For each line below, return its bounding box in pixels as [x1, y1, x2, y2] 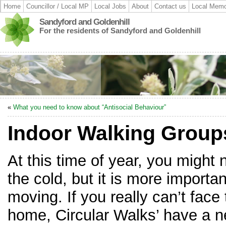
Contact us [154, 3, 186, 10]
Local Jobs [94, 3, 126, 10]
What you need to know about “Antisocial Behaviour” [13, 103, 166, 111]
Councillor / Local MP [26, 3, 89, 10]
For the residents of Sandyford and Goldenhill [39, 26, 201, 35]
